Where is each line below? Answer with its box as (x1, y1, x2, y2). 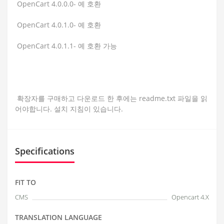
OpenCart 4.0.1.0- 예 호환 (15, 19, 101, 29)
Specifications (15, 144, 74, 157)
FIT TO (15, 177, 36, 187)
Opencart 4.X (171, 192, 209, 201)
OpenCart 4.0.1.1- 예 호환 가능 (15, 40, 117, 50)
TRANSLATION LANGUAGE (15, 212, 102, 222)
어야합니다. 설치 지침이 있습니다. (15, 103, 123, 113)
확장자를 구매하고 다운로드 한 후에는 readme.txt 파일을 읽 (15, 93, 207, 103)
